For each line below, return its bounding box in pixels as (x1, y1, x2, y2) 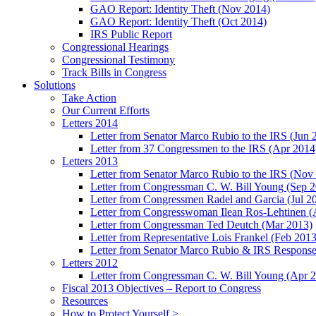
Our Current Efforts (62, 104, 150, 116)
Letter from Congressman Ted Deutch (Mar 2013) (90, 218, 312, 231)
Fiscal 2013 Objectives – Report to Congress (62, 281, 261, 294)
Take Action (62, 91, 116, 104)
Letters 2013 (62, 154, 118, 167)
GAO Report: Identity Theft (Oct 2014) (90, 15, 267, 28)
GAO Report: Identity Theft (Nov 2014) (90, 2, 270, 15)
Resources (62, 294, 108, 307)
